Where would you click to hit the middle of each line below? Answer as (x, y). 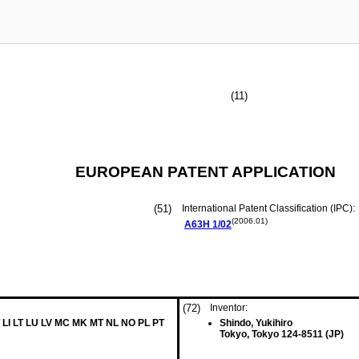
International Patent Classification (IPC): (270, 208)
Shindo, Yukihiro (256, 323)
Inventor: (229, 308)
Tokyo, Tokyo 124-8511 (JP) (282, 334)
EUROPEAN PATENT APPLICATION (206, 172)
